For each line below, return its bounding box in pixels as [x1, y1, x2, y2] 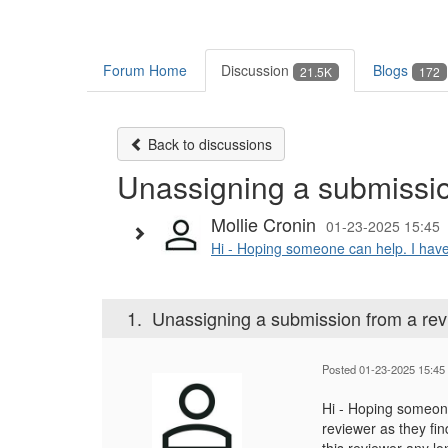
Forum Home [103, 60, 187, 81]
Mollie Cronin [211, 211, 316, 238]
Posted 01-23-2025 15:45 [322, 361, 445, 378]
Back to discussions [144, 134, 272, 155]
